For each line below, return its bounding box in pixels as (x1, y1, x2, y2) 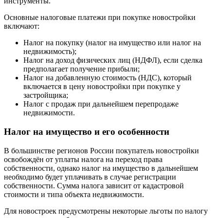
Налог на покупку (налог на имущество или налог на (23, 38, 201, 47)
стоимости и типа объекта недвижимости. (4, 190, 144, 199)
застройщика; (23, 91, 68, 100)
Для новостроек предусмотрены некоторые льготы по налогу (4, 206, 208, 215)
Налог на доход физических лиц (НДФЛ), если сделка (23, 56, 202, 65)
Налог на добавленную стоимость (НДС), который (23, 73, 192, 82)
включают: (4, 22, 39, 31)
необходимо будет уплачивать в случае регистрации (4, 172, 176, 181)
